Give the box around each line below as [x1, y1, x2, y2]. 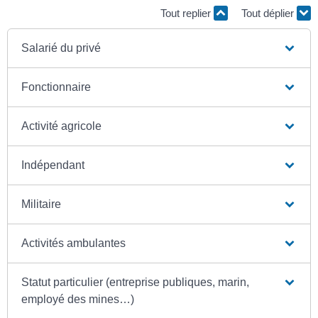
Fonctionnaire [21, 80, 92, 93]
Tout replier [160, 7, 214, 19]
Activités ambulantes [21, 236, 126, 249]
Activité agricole [21, 119, 102, 132]
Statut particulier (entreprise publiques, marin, [21, 275, 250, 288]
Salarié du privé [21, 41, 102, 54]
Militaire [21, 197, 62, 210]
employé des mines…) [21, 292, 135, 305]
